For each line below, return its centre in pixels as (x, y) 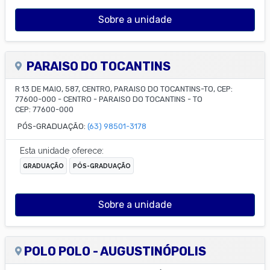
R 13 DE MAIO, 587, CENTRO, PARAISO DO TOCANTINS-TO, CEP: (124, 89)
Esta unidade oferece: (62, 150)
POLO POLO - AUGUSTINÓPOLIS (115, 251)
